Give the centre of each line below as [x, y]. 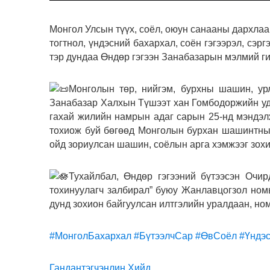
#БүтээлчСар [163, 236]
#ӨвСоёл [216, 236]
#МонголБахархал [90, 236]
